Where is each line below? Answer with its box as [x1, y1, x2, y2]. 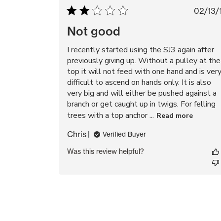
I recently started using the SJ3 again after [67, 44, 214, 55]
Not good [67, 24, 120, 38]
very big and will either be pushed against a [67, 88, 217, 99]
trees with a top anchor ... [67, 110, 154, 121]
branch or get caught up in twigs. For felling [67, 99, 216, 110]
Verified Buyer [103, 130, 146, 138]
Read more [156, 110, 193, 120]
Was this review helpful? [67, 147, 144, 155]
